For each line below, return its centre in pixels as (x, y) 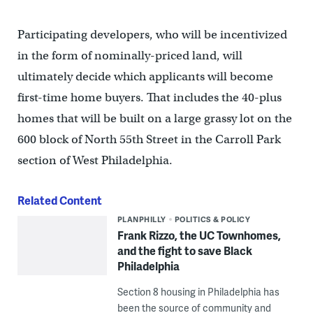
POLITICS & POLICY (212, 219)
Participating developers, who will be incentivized (152, 34)
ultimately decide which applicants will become (145, 76)
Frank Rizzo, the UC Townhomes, (199, 235)
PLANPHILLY (141, 219)
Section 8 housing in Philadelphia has (198, 291)
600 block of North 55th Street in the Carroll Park (149, 139)
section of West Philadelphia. (95, 160)
